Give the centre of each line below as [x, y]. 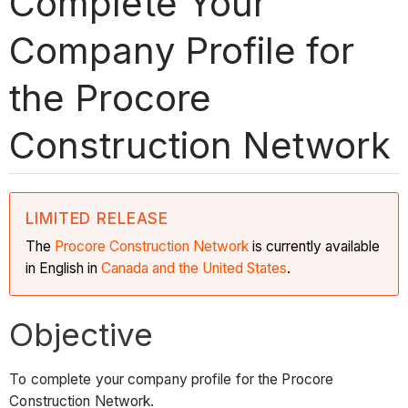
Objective [82, 334]
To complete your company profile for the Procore [172, 380]
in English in [64, 268]
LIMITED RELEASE [97, 218]
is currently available [315, 246]
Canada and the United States [194, 268]
